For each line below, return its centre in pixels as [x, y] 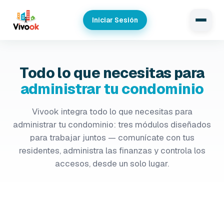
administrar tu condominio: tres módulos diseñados [112, 124]
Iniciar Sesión [115, 20]
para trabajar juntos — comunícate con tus [112, 137]
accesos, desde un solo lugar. [112, 163]
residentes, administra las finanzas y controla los [112, 150]
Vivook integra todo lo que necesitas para [112, 111]
